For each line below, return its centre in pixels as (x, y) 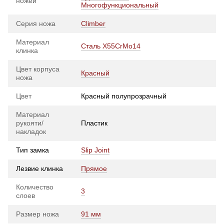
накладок (31, 132)
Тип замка (32, 150)
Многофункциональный (120, 5)
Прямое (94, 169)
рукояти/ (30, 123)
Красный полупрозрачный (124, 96)
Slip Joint (95, 150)
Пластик (94, 123)
